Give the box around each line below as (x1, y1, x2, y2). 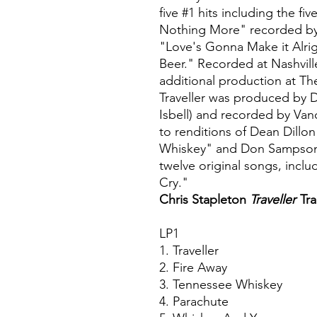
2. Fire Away (159, 260, 231, 276)
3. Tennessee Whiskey (159, 277, 286, 293)
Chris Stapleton (159, 192, 246, 208)
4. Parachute (159, 294, 232, 310)
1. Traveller (159, 243, 222, 259)
